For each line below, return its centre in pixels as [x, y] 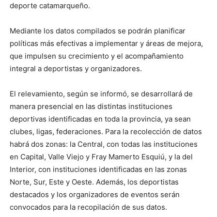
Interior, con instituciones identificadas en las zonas [98, 169]
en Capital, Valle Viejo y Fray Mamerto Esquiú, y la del [101, 156]
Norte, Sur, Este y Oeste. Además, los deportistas [94, 182]
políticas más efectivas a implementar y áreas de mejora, [106, 43]
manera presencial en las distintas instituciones [91, 106]
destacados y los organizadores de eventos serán [95, 194]
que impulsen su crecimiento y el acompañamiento [97, 56]
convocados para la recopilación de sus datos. [88, 207]
